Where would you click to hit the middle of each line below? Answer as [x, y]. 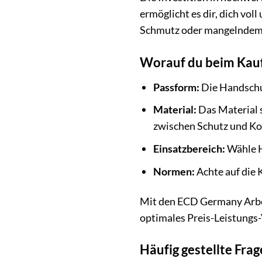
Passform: [177, 87]
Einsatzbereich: [189, 148]
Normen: [174, 171]
